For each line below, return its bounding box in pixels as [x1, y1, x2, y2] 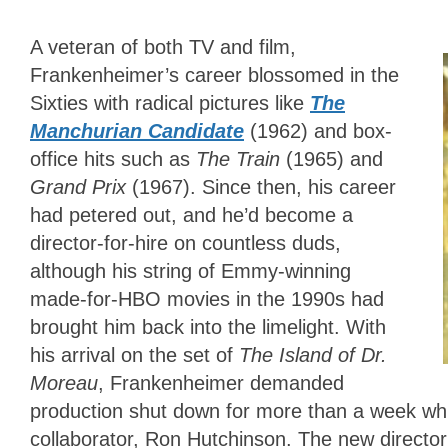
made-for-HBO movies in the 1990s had [30, 288, 384, 311]
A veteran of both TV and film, [30, 36, 296, 59]
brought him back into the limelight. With [30, 316, 386, 339]
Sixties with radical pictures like [30, 92, 310, 115]
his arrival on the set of [30, 344, 239, 367]
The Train [196, 148, 286, 171]
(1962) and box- [244, 120, 392, 143]
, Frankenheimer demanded [98, 372, 344, 395]
